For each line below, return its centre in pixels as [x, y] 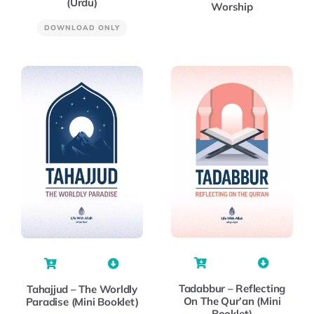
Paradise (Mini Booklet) [82, 301]
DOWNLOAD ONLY [82, 28]
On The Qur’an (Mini [232, 301]
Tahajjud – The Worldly [82, 289]
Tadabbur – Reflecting [232, 289]
